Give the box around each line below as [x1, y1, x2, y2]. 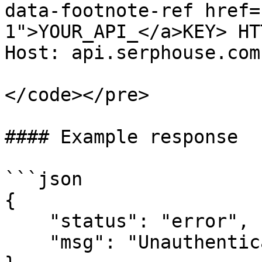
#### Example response [5, 126, 238, 147]
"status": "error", [5, 211, 49, 232]
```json [5, 168, 82, 189]
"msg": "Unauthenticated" [5, 232, 49, 253]
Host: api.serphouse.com [5, 42, 260, 63]
